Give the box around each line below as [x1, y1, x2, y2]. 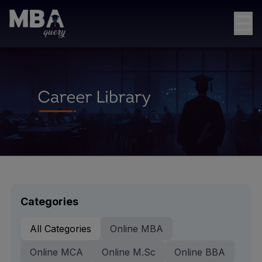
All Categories [29, 223, 91, 235]
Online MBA [109, 223, 163, 235]
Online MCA [29, 246, 83, 258]
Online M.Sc [101, 246, 156, 258]
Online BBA [174, 246, 225, 258]
